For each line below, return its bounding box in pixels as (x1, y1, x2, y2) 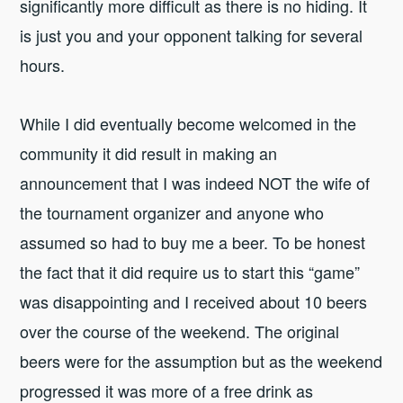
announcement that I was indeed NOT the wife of (20, 170, 371, 194)
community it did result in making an (20, 140, 278, 165)
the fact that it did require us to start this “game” (20, 259, 361, 283)
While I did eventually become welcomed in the (20, 111, 357, 135)
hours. (20, 52, 66, 76)
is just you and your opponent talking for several (20, 22, 363, 47)
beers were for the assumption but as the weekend (20, 348, 383, 372)
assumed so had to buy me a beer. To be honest (20, 229, 366, 254)
